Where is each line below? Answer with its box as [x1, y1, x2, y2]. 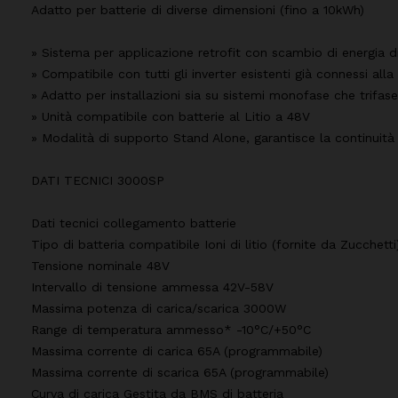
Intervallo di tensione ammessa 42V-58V [31, 279, 274, 294]
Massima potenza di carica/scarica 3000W [31, 300, 286, 315]
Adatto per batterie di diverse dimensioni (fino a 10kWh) [31, 2, 364, 17]
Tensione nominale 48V [31, 258, 170, 273]
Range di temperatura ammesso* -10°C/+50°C [31, 322, 311, 337]
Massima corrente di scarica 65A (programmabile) [31, 364, 329, 379]
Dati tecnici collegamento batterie [31, 215, 236, 230]
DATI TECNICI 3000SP [31, 172, 164, 187]
